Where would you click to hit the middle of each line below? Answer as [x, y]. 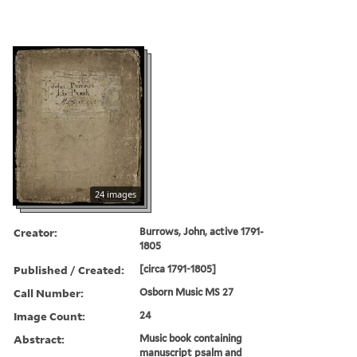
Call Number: [49, 292]
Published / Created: [69, 269]
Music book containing [191, 338]
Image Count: [49, 316]
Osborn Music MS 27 [187, 292]
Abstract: [39, 339]
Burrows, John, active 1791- [202, 231]
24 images [116, 194]
